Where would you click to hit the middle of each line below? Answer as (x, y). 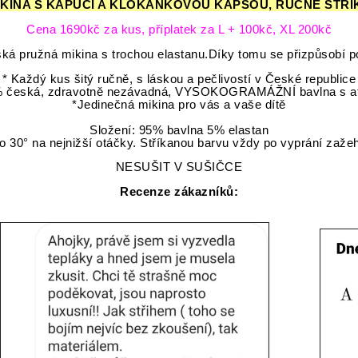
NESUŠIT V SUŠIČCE (179, 167)
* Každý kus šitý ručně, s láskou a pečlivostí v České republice (179, 79)
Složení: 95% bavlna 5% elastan (179, 130)
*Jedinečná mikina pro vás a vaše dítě (179, 104)
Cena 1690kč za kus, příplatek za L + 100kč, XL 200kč (179, 29)
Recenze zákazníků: (179, 192)
